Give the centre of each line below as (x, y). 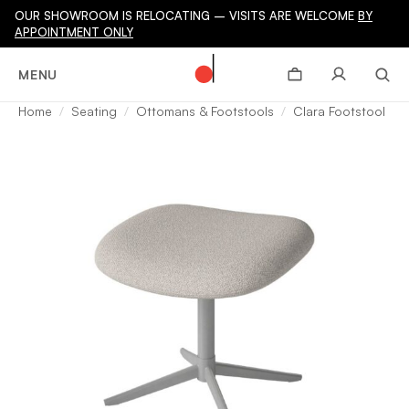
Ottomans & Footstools (205, 111)
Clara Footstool (339, 111)
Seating (94, 111)
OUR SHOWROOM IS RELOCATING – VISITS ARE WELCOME (186, 16)
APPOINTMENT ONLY (74, 32)
